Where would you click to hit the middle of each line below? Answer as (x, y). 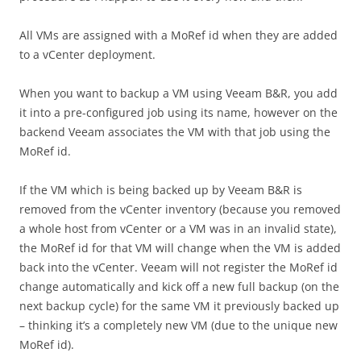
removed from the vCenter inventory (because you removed (180, 209)
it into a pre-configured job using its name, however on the (178, 112)
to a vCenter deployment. (87, 54)
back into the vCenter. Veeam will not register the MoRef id (178, 267)
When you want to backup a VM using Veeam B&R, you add (178, 93)
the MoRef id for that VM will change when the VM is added (180, 248)
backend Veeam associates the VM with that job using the (175, 132)
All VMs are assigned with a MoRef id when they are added (178, 35)
